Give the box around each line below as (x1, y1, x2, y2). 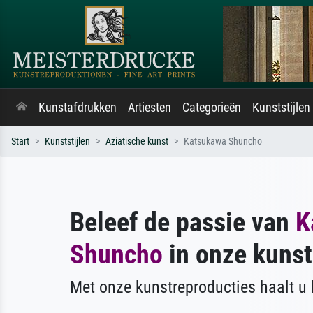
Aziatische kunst (105, 136, 168, 147)
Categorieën (182, 101, 241, 115)
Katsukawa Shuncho (184, 136, 262, 147)
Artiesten (128, 101, 171, 115)
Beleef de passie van (70, 206, 296, 238)
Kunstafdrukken (38, 101, 117, 115)
